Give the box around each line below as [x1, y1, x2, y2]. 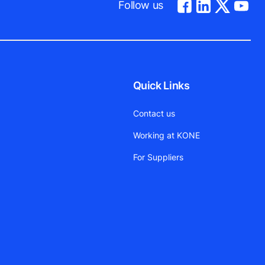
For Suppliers [132, 151, 183, 162]
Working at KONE [132, 130, 200, 140]
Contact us [132, 108, 175, 118]
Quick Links [132, 79, 190, 92]
